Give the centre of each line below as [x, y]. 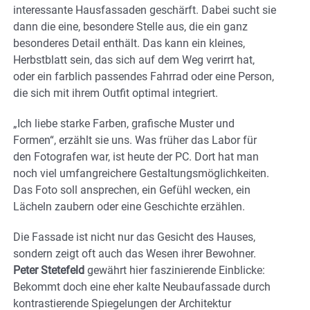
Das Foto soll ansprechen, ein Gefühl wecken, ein [132, 190]
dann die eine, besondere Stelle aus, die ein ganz [130, 27]
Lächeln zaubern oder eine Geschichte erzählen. [129, 207]
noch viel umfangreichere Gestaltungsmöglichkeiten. [141, 174]
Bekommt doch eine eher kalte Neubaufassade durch [142, 287]
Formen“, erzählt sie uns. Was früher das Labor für [135, 140]
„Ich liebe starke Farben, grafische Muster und [124, 124]
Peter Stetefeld [49, 271]
